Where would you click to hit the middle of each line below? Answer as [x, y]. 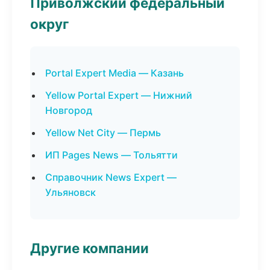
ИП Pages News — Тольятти [111, 155]
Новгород [69, 110]
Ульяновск [71, 192]
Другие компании [89, 248]
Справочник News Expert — [111, 177]
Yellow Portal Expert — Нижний [119, 95]
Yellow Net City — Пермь [103, 133]
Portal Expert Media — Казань [115, 73]
